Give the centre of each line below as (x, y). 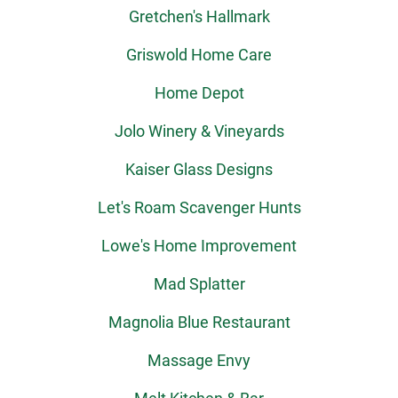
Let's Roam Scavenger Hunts (199, 207)
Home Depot (199, 93)
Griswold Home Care (199, 55)
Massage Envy (199, 360)
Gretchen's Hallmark (199, 16)
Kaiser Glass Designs (199, 169)
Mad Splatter (199, 284)
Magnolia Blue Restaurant (199, 322)
